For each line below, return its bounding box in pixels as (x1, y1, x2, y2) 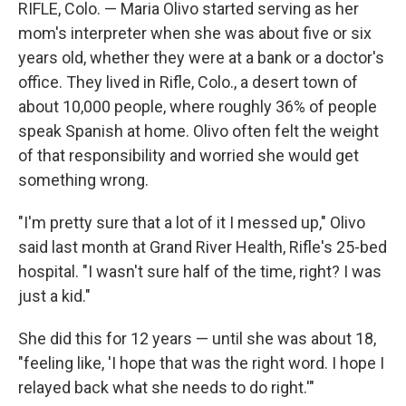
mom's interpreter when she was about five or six (18, 24, 372, 43)
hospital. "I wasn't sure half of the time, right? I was (18, 262, 382, 281)
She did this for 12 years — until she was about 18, (18, 329, 376, 348)
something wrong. (18, 170, 149, 189)
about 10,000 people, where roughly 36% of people (18, 97, 377, 116)
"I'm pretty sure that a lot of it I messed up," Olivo (18, 213, 365, 232)
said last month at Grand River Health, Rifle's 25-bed (18, 237, 387, 256)
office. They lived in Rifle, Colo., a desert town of (18, 72, 358, 92)
